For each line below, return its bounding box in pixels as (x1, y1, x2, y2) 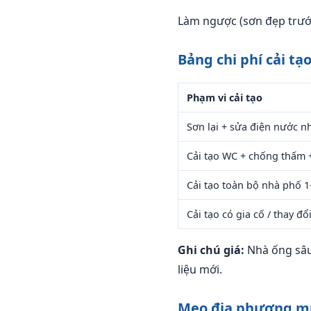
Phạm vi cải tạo (187, 91, 262, 104)
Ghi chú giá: (178, 242, 244, 258)
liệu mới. (178, 262, 222, 277)
